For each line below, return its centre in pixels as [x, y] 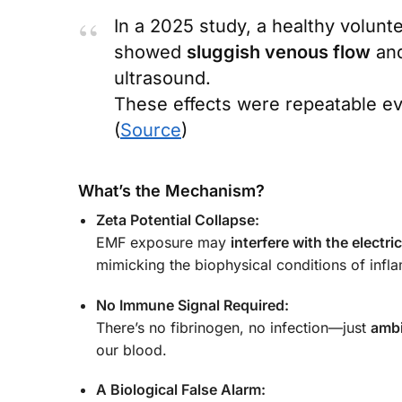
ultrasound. [162, 79]
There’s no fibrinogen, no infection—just [233, 327]
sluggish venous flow [279, 52]
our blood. [131, 350]
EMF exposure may [163, 243]
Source [151, 131]
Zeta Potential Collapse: [178, 220]
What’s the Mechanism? [171, 191]
